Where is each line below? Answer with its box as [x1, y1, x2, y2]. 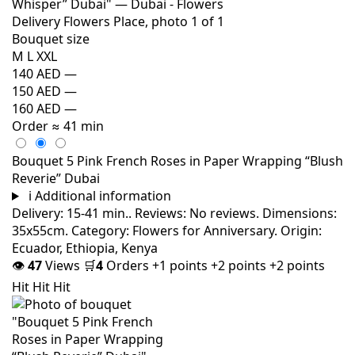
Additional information [34, 187, 171, 204]
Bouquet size [12, 30, 90, 48]
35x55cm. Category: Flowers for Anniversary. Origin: [12, 222, 322, 239]
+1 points [152, 257, 211, 274]
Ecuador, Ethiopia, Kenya [12, 239, 158, 257]
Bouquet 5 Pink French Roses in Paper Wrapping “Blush [12, 152, 343, 170]
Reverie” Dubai [12, 170, 100, 187]
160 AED [12, 100, 61, 117]
